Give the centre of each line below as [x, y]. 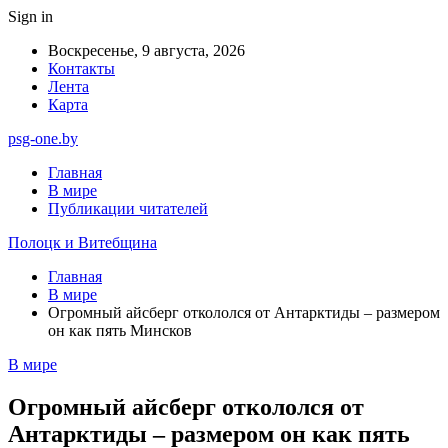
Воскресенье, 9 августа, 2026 [146, 50]
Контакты [81, 68]
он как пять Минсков [120, 330]
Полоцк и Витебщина [82, 242]
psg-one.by [43, 138]
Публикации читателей [128, 208]
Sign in [30, 16]
